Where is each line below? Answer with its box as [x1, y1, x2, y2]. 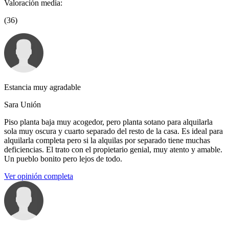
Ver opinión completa [4, 172, 73, 181]
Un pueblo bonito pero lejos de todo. [4, 154, 122, 164]
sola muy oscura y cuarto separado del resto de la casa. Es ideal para [4, 127, 223, 136]
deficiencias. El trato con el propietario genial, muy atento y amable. [4, 145, 222, 154]
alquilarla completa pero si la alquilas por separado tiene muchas [4, 136, 210, 145]
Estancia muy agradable [4, 83, 81, 92]
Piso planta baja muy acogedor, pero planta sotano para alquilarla [4, 118, 213, 127]
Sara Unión [4, 100, 41, 109]
